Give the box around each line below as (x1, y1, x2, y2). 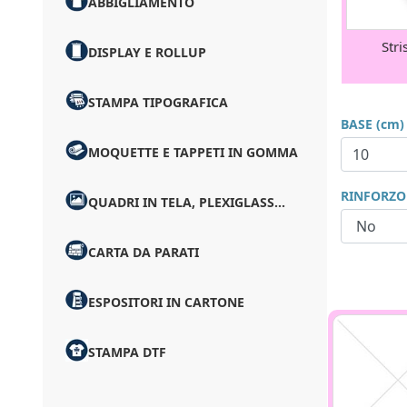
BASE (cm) (340, 114, 404, 133)
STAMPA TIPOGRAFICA (88, 94, 228, 111)
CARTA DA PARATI (88, 243, 199, 261)
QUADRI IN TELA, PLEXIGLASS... (88, 194, 285, 211)
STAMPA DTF (88, 343, 166, 361)
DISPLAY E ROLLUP (88, 44, 206, 61)
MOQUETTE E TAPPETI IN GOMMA (88, 144, 298, 161)
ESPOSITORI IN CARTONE (88, 293, 244, 311)
